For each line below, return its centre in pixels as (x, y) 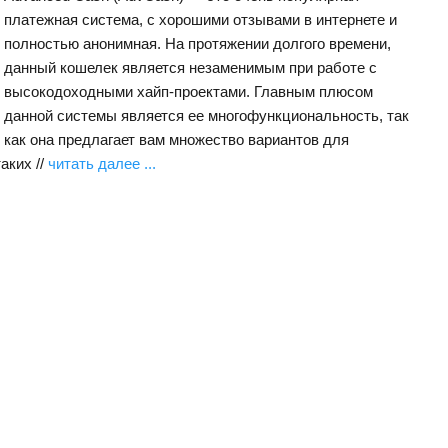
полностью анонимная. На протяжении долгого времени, (197, 43)
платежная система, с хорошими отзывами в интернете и (200, 19)
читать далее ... (102, 163)
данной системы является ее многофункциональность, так (206, 115)
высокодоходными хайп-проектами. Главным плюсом (188, 91)
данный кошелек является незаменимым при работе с (190, 67)
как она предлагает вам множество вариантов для (176, 139)
